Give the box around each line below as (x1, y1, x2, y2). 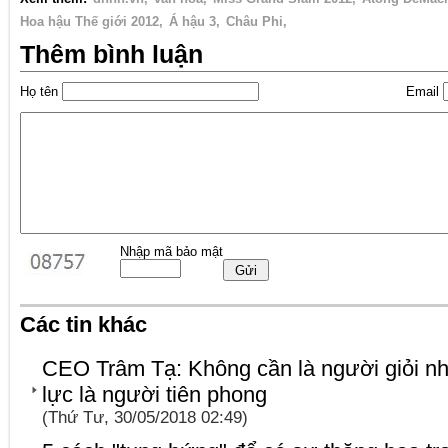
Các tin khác (20, 312, 147, 337)
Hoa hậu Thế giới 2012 (20, 14, 159, 29)
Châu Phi (226, 14, 283, 29)
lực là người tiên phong (42, 382, 267, 407)
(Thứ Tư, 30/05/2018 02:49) (42, 408, 248, 427)
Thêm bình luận (20, 41, 203, 68)
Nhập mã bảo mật (120, 244, 223, 259)
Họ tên (20, 84, 58, 99)
